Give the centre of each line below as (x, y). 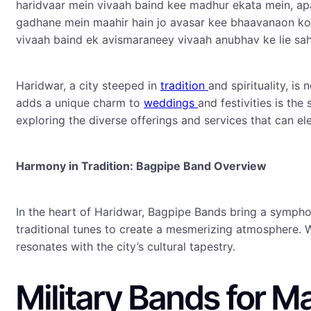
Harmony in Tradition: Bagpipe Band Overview (141, 166)
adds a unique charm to (80, 103)
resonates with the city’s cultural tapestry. (126, 247)
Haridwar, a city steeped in (88, 86)
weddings (171, 103)
